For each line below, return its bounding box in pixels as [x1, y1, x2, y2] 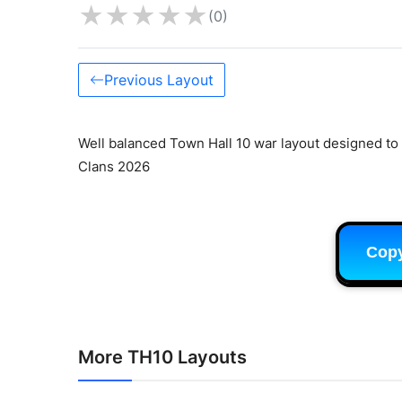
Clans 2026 [78, 157, 150, 175]
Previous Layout [104, 70, 214, 89]
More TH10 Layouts [78, 345, 247, 368]
